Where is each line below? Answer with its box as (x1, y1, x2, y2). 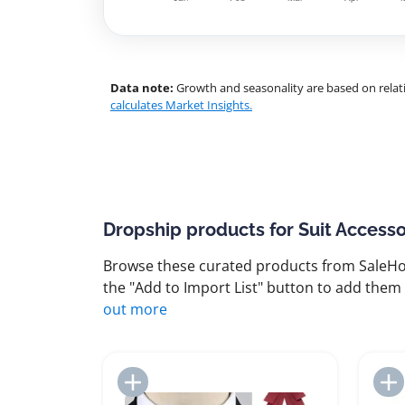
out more (103, 299, 167, 319)
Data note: (110, 80, 174, 96)
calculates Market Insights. (110, 97, 252, 113)
